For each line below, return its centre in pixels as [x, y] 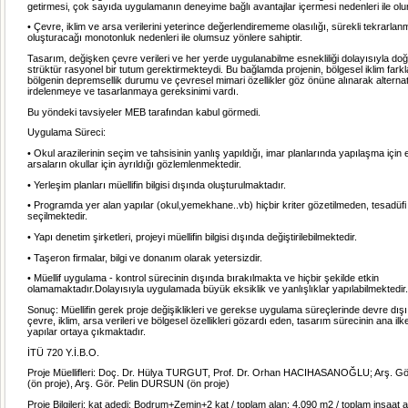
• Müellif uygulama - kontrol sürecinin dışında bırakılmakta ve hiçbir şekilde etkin [203, 278]
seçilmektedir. [57, 216]
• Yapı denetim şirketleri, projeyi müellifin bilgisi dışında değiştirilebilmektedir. [192, 236]
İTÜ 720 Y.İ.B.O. [63, 352]
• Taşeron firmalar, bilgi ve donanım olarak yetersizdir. [145, 257]
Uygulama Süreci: [66, 133]
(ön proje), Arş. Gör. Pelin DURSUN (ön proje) [128, 384]
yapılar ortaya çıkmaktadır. [87, 331]
